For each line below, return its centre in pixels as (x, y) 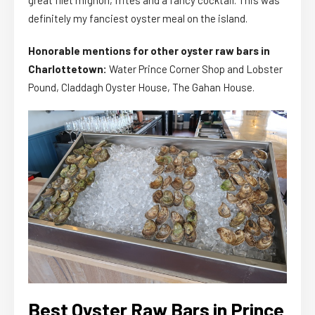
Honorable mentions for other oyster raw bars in (149, 51)
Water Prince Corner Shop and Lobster (195, 69)
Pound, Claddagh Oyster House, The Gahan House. (141, 88)
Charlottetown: (67, 69)
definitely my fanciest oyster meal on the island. (138, 19)
